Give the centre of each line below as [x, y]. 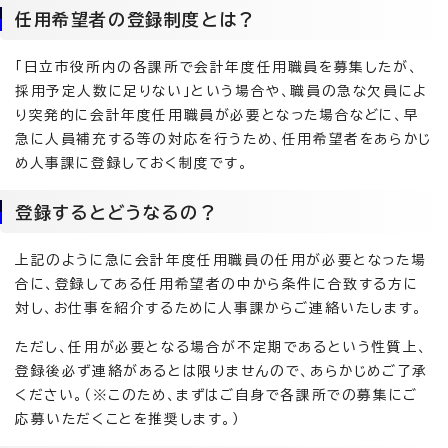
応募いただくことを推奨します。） [128, 419]
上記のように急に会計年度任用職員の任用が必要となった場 [221, 260]
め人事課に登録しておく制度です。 [132, 163]
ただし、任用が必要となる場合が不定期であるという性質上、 [221, 347]
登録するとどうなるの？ [116, 212]
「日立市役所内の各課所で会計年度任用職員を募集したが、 [217, 67]
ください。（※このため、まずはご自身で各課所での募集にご [216, 395]
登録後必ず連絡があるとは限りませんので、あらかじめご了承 [221, 371]
